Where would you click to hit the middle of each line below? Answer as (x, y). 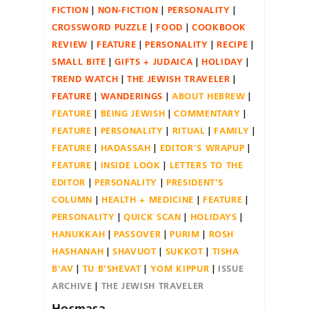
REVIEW (70, 44)
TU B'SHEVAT (112, 268)
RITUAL (189, 130)
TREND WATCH (85, 78)
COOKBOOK (219, 27)
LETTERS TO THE (206, 165)
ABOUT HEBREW (208, 96)
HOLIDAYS (213, 216)
